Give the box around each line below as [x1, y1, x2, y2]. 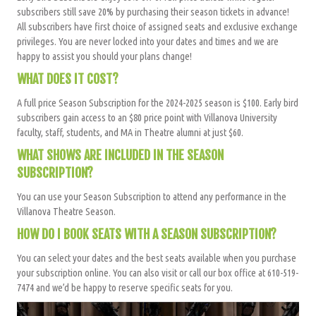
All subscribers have [17, 20, 92, 33]
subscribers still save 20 [17, 6, 107, 18]
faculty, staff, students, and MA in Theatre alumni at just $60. [17, 126, 243, 139]
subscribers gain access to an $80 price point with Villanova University [17, 111, 277, 124]
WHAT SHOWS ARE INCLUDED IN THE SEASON [17, 147, 224, 164]
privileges [17, 35, 54, 48]
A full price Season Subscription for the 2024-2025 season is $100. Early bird [17, 97, 298, 109]
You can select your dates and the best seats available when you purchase [17, 252, 296, 265]
